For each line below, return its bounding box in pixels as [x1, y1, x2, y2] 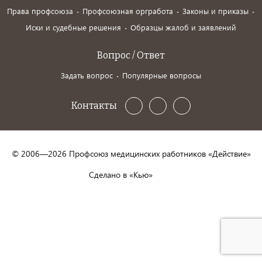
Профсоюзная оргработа [82, 6, 173, 16]
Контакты [71, 100, 117, 111]
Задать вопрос [61, 70, 113, 80]
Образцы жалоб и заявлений [130, 22, 236, 32]
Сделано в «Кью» [88, 169, 153, 180]
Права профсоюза [6, 6, 73, 16]
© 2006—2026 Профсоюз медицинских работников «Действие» [11, 148, 251, 159]
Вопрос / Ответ [97, 50, 165, 61]
